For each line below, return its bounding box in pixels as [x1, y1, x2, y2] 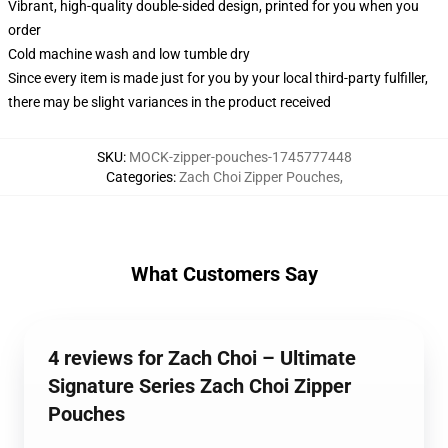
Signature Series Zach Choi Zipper [48, 374, 351, 398]
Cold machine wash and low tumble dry [8, 46, 250, 62]
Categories [105, 169, 173, 185]
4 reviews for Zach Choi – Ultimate [48, 346, 356, 370]
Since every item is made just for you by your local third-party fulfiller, [8, 70, 428, 86]
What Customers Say [130, 262, 318, 286]
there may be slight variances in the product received [8, 94, 331, 110]
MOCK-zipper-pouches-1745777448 [128, 149, 352, 165]
